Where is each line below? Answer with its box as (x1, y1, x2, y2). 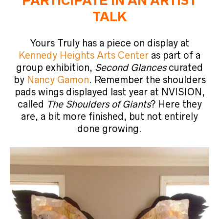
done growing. (77, 123, 142, 134)
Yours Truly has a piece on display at (30, 38, 189, 48)
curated (166, 62, 203, 73)
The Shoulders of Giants (46, 99, 151, 109)
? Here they (150, 99, 202, 109)
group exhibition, (16, 62, 95, 73)
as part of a (149, 50, 200, 61)
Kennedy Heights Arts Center (19, 50, 149, 61)
